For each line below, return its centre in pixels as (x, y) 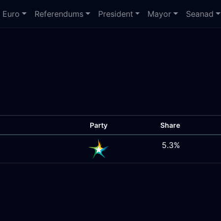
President (115, 14)
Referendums (59, 14)
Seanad (200, 14)
